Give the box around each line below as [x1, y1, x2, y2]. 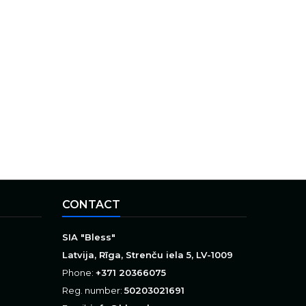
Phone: [62, 267, 96, 278]
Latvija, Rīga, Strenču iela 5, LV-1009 [62, 249, 233, 260]
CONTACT [62, 198, 120, 211]
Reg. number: [62, 285, 124, 296]
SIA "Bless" [62, 232, 115, 242]
